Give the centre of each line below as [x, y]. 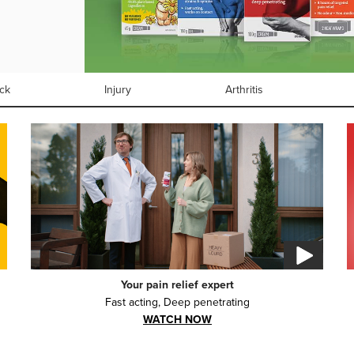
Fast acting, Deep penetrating [177, 302]
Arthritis [245, 89]
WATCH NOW [177, 319]
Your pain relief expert [177, 284]
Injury [117, 89]
